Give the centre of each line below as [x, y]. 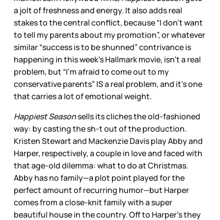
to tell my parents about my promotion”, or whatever [110, 35]
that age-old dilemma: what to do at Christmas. [101, 165]
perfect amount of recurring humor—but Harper [101, 190]
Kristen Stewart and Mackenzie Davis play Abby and [108, 141]
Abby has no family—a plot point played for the [99, 178]
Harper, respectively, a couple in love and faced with [108, 153]
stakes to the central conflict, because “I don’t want [108, 22]
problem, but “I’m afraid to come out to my [91, 71]
